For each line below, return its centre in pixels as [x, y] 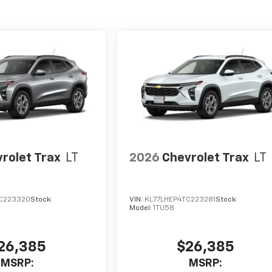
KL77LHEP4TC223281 [180, 199]
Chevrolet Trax [206, 158]
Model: [141, 208]
